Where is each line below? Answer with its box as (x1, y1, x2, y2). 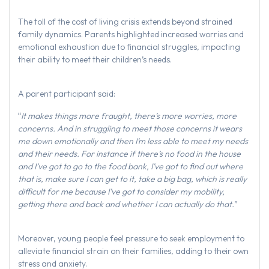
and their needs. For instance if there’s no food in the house (18, 148, 241, 160)
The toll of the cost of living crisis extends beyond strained (18, 16, 232, 28)
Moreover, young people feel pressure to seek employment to (18, 233, 244, 244)
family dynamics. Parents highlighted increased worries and (18, 29, 244, 40)
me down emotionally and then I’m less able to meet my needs (18, 136, 248, 147)
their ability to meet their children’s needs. (18, 54, 175, 65)
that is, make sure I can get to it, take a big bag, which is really (18, 174, 247, 185)
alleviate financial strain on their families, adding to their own (18, 246, 249, 257)
